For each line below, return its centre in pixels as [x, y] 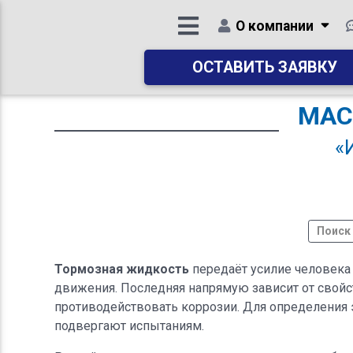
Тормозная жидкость [121, 269]
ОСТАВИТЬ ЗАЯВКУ [265, 67]
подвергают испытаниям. [129, 325]
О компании [274, 26]
